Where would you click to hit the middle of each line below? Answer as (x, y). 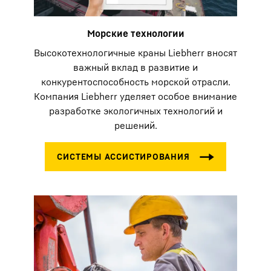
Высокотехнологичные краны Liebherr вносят (135, 53)
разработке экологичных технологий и (135, 111)
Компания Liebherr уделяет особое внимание (135, 96)
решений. (135, 126)
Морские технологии (135, 34)
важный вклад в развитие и (135, 67)
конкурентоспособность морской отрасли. (135, 82)
